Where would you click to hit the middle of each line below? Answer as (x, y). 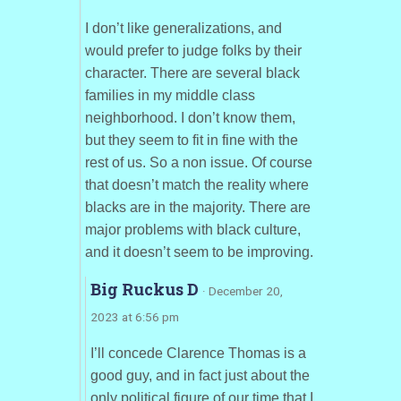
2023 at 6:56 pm (134, 317)
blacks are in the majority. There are (197, 207)
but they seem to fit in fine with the (191, 140)
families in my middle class (170, 95)
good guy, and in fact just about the (200, 375)
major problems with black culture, (192, 230)
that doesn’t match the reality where (196, 185)
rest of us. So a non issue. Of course (198, 162)
